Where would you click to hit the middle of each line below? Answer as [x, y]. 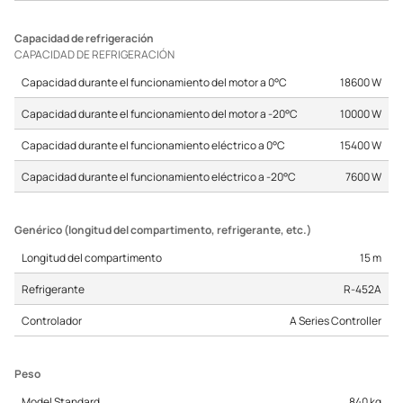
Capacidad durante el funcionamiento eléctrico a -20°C [159, 176]
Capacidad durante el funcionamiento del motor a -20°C [160, 113]
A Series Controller [336, 320]
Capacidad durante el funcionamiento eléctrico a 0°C [153, 145]
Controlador [52, 320]
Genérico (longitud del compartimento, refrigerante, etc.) [163, 229]
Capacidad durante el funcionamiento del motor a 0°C [154, 82]
